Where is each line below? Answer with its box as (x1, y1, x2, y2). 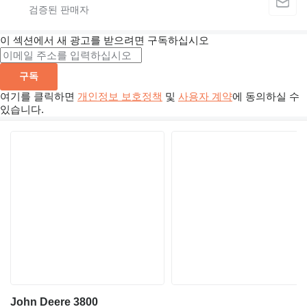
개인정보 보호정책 (77, 90, 162, 103)
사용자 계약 (178, 90, 232, 103)
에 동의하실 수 (232, 90, 299, 103)
